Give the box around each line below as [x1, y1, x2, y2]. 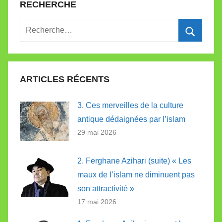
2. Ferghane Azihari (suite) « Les [77, 156, 191, 165]
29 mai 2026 [77, 128, 116, 136]
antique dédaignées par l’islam [77, 114, 185, 123]
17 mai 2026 [77, 197, 116, 206]
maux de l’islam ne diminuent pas [77, 170, 195, 179]
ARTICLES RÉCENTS [20, 74, 110, 84]
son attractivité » [77, 184, 134, 193]
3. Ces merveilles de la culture [77, 101, 183, 110]
